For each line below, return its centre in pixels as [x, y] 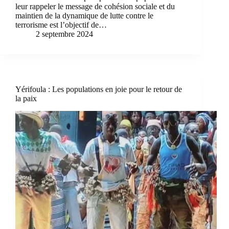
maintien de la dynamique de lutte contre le [84, 16]
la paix [26, 99]
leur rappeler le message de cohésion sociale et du [95, 7]
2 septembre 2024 [64, 34]
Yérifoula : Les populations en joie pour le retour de [99, 89]
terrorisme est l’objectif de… [61, 25]
